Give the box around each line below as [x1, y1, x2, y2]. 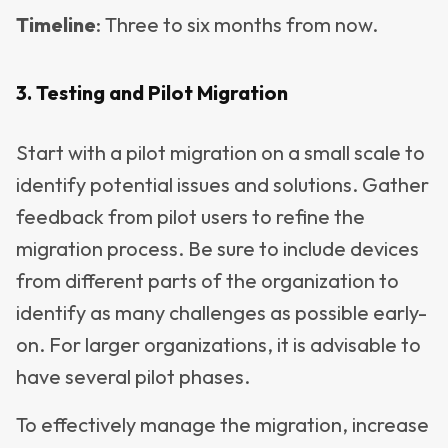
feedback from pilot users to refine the [16, 204, 365, 229]
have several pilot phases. [16, 364, 250, 389]
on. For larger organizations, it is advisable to [16, 332, 421, 357]
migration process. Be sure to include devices [16, 236, 419, 261]
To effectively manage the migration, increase [16, 412, 429, 437]
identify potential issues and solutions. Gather [16, 172, 429, 197]
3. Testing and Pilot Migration [16, 80, 288, 105]
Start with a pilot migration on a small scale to [16, 140, 425, 165]
